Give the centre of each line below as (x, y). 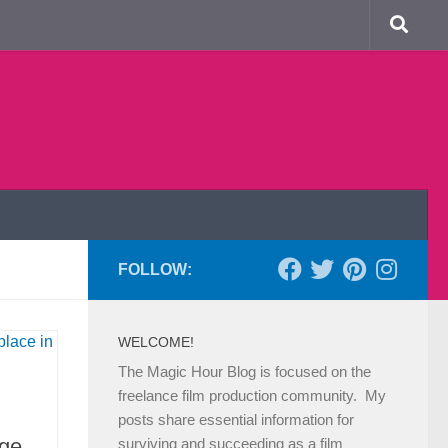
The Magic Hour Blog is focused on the (244, 371)
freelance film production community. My (252, 395)
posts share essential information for (236, 419)
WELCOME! (156, 342)
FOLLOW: (155, 269)
